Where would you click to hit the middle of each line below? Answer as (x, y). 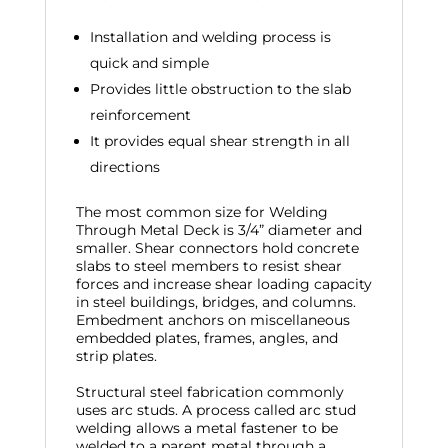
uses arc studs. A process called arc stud (215, 410)
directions (124, 167)
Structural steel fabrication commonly (209, 392)
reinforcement (140, 115)
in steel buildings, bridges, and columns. (215, 302)
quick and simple (149, 63)
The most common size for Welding (201, 212)
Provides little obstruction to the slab (220, 89)
